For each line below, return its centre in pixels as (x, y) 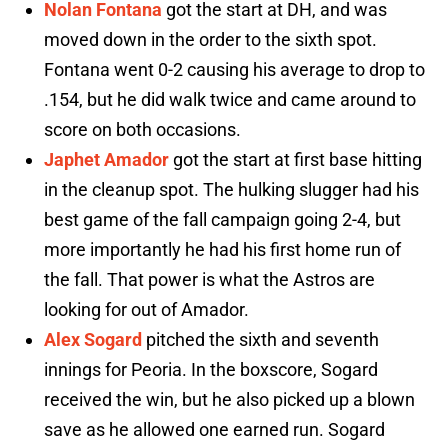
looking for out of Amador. (146, 310)
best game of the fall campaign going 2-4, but (222, 220)
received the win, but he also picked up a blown (229, 400)
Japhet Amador (106, 160)
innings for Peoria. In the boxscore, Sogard (211, 370)
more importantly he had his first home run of (222, 250)
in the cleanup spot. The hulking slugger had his (231, 190)
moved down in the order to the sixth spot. (210, 40)
